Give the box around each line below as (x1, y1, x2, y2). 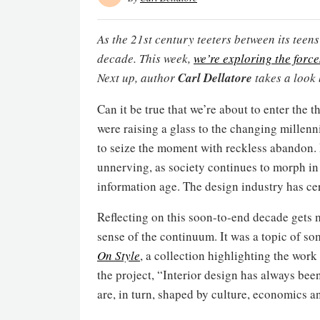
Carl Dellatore (178, 69, 252, 86)
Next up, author (97, 69, 178, 86)
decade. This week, (97, 49, 194, 66)
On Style (97, 246, 140, 264)
